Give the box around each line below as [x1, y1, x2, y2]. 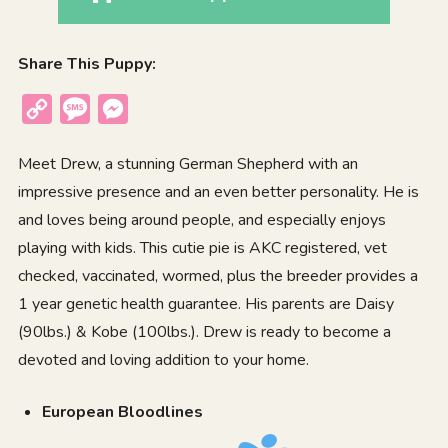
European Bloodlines [41, 400, 203, 423]
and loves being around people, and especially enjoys [17, 208, 386, 231]
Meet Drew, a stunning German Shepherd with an [17, 152, 358, 175]
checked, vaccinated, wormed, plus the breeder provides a [17, 264, 418, 287]
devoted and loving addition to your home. [17, 348, 309, 371]
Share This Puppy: [17, 52, 156, 75]
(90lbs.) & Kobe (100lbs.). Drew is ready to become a [17, 320, 391, 343]
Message [89, 97, 160, 120]
